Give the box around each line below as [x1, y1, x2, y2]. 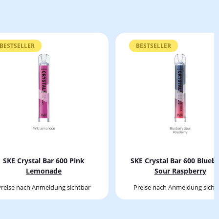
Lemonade [26, 166, 62, 175]
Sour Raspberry [154, 166, 206, 175]
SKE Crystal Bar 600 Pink [3, 155, 85, 165]
